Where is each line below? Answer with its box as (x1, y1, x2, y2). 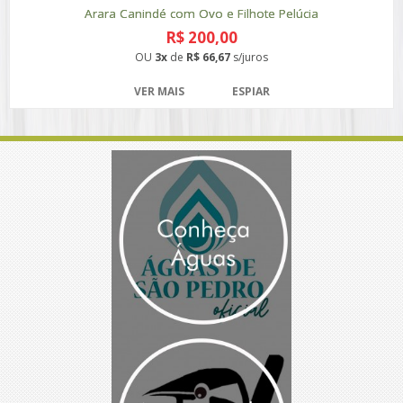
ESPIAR (231, 84, 270, 99)
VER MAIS (133, 84, 184, 99)
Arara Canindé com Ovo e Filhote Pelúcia (85, 5, 318, 22)
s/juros (230, 49, 268, 65)
